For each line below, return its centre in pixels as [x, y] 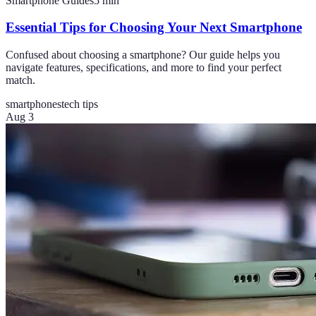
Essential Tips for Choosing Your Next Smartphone [154, 28]
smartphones [34, 104]
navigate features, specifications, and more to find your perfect [144, 68]
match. [20, 80]
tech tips [80, 104]
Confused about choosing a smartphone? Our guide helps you [143, 55]
